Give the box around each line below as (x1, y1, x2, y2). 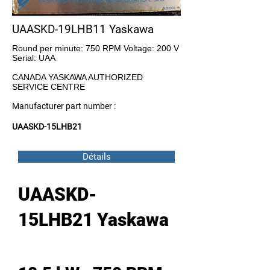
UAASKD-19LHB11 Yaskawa (12, 22, 154, 36)
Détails (82, 151, 111, 162)
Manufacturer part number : (12, 101, 118, 111)
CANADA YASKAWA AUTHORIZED (12, 72, 143, 82)
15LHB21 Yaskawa (18, 209, 169, 230)
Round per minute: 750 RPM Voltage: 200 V (12, 43, 179, 53)
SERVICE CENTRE (12, 82, 85, 92)
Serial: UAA (12, 53, 55, 63)
